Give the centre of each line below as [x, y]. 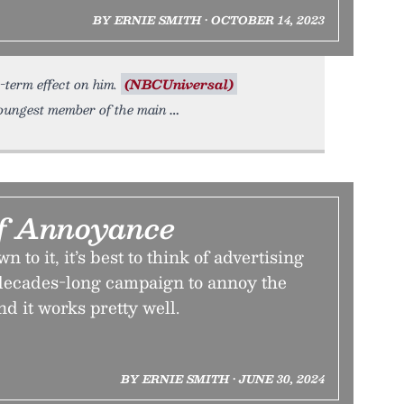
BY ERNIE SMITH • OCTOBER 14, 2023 [208, 20]
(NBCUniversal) [179, 84]
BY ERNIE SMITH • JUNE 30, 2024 [222, 379]
